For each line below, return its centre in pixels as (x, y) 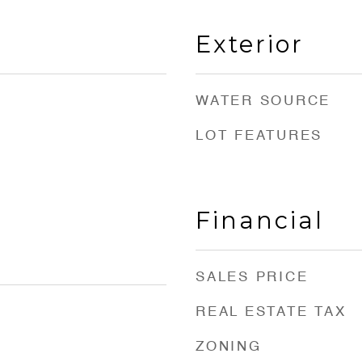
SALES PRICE (252, 278)
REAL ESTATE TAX (271, 312)
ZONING (229, 347)
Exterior (250, 44)
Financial (260, 220)
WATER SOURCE (263, 101)
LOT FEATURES (259, 136)
